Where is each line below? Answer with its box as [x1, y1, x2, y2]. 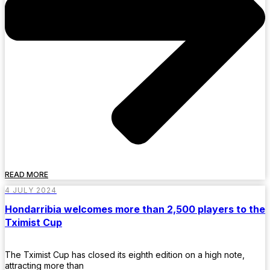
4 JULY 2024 [5, 185, 57, 195]
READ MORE [5, 169, 48, 179]
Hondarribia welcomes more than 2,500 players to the [5, 203, 265, 216]
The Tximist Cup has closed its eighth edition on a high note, [5, 250, 245, 260]
